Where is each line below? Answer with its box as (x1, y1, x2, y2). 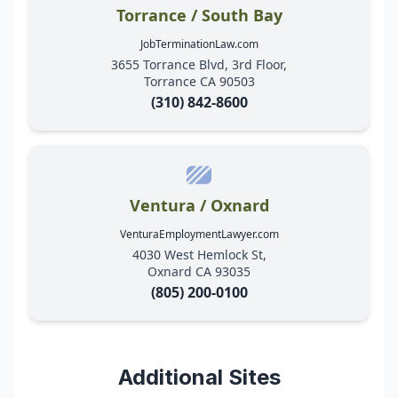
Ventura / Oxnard (129, 195, 269, 217)
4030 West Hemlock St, (131, 246, 267, 264)
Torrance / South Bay (115, 4, 283, 27)
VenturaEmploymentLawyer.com (119, 227, 279, 243)
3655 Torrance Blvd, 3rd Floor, (111, 56, 287, 74)
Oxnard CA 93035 (147, 263, 251, 281)
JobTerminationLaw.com (139, 36, 259, 52)
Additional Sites (117, 364, 281, 391)
